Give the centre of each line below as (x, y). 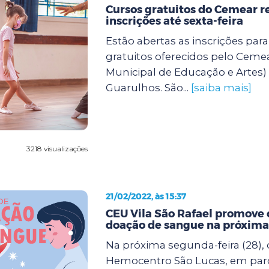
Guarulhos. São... (148, 87)
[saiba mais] (221, 87)
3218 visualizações (57, 148)
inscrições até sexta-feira (174, 21)
